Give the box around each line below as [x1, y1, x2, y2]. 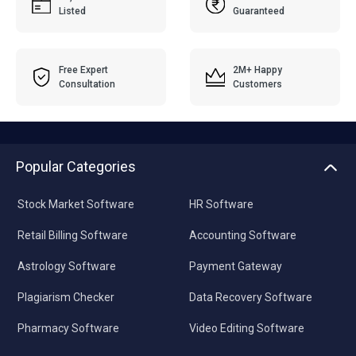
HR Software [188, 197, 253, 211]
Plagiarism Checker [17, 290, 114, 304]
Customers [233, 78, 283, 90]
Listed [59, 5, 87, 17]
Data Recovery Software [188, 290, 312, 304]
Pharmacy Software [17, 321, 119, 335]
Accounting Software [188, 228, 296, 242]
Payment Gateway [188, 259, 282, 273]
